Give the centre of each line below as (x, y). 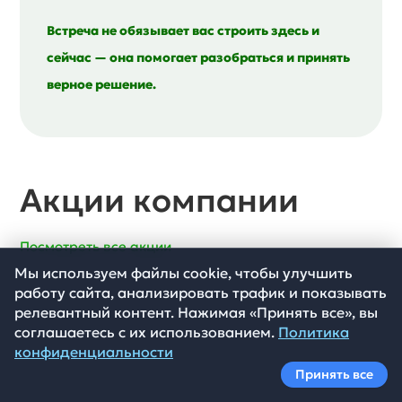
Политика (314, 332)
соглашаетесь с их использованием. (146, 332)
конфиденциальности (94, 352)
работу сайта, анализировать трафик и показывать (201, 293)
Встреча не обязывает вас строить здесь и (184, 30)
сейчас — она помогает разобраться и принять (199, 57)
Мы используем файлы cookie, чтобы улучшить (184, 273)
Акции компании (160, 200)
